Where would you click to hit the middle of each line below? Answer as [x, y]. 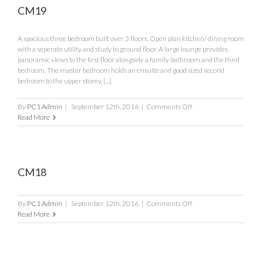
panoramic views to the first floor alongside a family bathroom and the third [129, 60]
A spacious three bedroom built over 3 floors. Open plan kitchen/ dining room [131, 38]
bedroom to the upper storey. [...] [65, 81]
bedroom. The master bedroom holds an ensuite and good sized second [121, 70]
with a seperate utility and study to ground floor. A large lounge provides [123, 49]
